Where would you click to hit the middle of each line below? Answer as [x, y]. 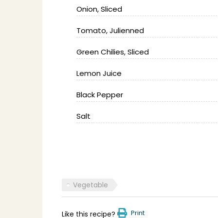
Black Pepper [100, 95]
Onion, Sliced [99, 9]
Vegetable [91, 185]
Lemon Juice [99, 73]
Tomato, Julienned [110, 30]
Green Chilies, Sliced [113, 52]
